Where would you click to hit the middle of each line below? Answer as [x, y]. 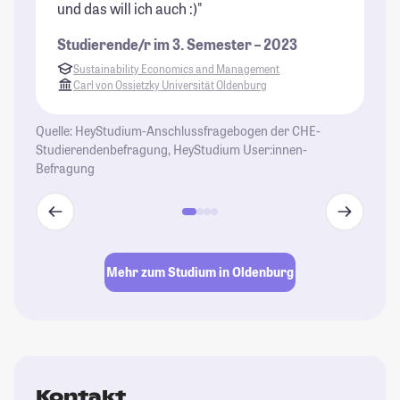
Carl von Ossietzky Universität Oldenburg [171, 84]
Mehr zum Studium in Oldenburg [200, 272]
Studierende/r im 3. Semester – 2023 [177, 44]
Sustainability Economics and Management [177, 68]
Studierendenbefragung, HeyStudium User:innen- [171, 149]
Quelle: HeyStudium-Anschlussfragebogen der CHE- [178, 130]
